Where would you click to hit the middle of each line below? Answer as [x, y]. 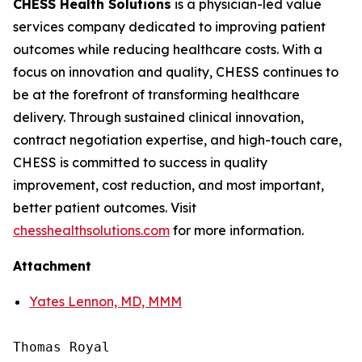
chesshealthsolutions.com [91, 230]
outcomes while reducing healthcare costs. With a [168, 49]
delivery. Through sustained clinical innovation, [158, 117]
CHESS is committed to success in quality [140, 162]
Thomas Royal [61, 347]
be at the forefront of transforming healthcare [156, 95]
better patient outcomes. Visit [105, 208]
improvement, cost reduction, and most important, [168, 185]
